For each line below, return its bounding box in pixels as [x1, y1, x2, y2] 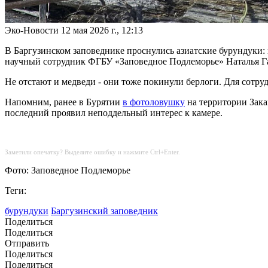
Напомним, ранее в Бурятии [5, 97, 123, 108]
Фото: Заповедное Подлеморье [5, 165, 130, 176]
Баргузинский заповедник [51, 206, 158, 217]
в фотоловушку [123, 97, 185, 108]
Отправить [5, 238, 49, 249]
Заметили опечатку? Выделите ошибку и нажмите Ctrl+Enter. [5, 148, 180, 156]
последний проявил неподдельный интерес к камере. [5, 108, 223, 118]
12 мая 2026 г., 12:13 [61, 25, 143, 36]
